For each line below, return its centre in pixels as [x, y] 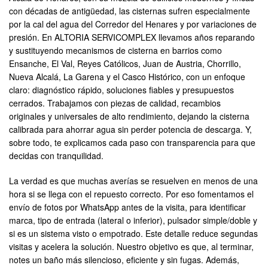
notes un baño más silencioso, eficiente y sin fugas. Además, [124, 260]
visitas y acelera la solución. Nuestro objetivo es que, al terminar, [131, 247]
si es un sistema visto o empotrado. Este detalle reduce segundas [133, 234]
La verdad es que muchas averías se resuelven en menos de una [133, 181]
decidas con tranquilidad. [56, 156]
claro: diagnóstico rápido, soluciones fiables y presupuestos [121, 90]
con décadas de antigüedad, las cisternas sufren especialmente [130, 11]
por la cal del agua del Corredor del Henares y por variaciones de [133, 24]
